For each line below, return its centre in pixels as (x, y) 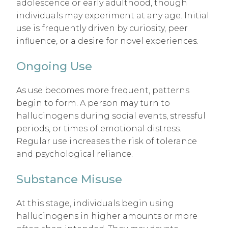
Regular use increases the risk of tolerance (107, 141)
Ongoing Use (54, 66)
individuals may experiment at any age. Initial (113, 15)
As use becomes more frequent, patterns (103, 91)
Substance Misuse (69, 179)
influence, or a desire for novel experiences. (107, 41)
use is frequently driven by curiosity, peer (102, 28)
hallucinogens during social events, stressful (111, 116)
